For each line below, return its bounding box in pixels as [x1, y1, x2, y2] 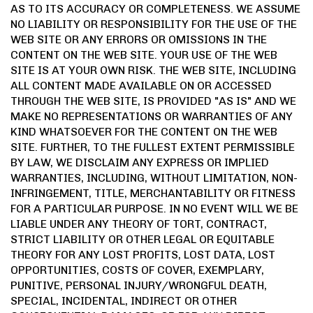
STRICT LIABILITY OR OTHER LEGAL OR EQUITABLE [10, 233, 275, 247]
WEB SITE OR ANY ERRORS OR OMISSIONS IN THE [10, 33, 267, 47]
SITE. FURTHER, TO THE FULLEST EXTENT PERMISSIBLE [10, 140, 295, 154]
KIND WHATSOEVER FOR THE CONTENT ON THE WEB [10, 125, 277, 139]
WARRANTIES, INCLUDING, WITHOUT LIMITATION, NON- [10, 171, 298, 185]
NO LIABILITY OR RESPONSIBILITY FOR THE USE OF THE [10, 17, 297, 31]
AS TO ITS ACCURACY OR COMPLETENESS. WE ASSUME [10, 2, 300, 16]
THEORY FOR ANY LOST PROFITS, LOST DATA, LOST [10, 248, 275, 262]
